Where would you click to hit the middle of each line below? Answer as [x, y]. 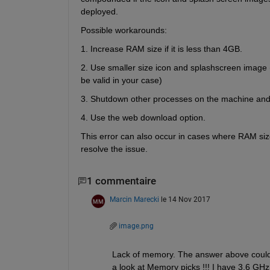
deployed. [99, 12]
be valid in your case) [121, 80]
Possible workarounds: [124, 30]
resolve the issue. [114, 149]
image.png [136, 226]
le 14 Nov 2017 [185, 199]
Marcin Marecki [134, 199]
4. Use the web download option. [143, 118]
